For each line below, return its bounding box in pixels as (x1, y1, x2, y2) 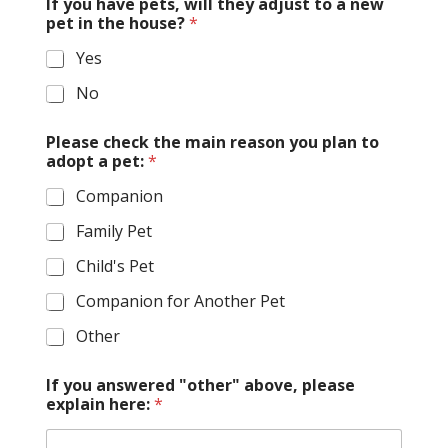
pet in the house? (45, 12, 189, 35)
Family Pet (75, 220, 152, 243)
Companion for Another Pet (75, 290, 285, 313)
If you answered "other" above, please (45, 374, 355, 397)
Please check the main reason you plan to (45, 131, 379, 154)
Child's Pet (75, 255, 154, 278)
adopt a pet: (45, 150, 148, 173)
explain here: (45, 393, 154, 416)
